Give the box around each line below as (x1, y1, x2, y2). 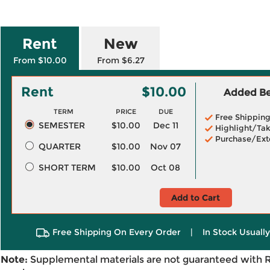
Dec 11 (152, 120, 178, 131)
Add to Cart (171, 192, 220, 203)
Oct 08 (151, 162, 180, 173)
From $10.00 (13, 55, 67, 66)
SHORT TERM (38, 162, 96, 173)
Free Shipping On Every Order (52, 227, 181, 237)
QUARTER (38, 141, 81, 152)
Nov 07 (150, 141, 181, 152)
